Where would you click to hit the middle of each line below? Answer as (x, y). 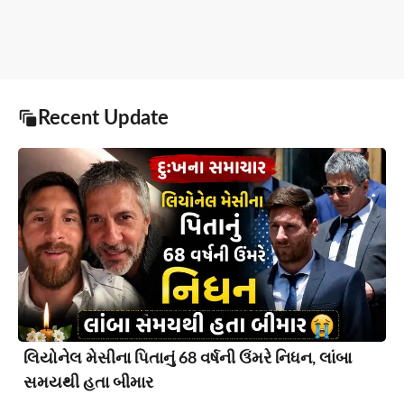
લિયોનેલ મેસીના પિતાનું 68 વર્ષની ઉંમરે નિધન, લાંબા (188, 358)
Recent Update (103, 119)
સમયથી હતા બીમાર (88, 383)
